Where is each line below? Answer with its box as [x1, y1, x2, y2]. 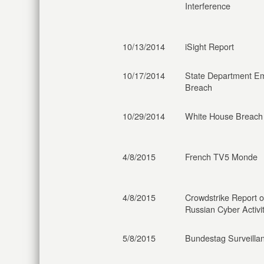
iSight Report [185, 40, 234, 52]
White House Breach [185, 110, 263, 122]
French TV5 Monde [185, 150, 258, 163]
